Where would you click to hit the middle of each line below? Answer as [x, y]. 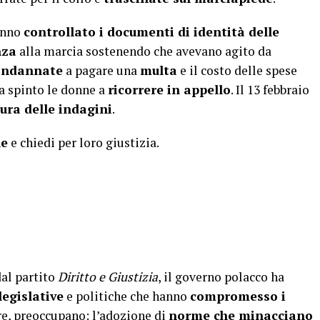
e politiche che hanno [127, 296]
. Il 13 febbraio [270, 90]
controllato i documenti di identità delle [151, 32]
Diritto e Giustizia [108, 277]
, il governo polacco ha [221, 277]
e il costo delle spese [237, 70]
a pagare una [101, 70]
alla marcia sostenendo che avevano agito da [144, 51]
